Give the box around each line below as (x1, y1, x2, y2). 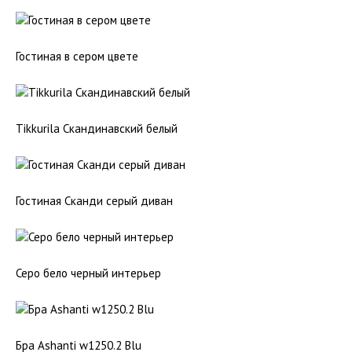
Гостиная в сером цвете (16, 49, 138, 64)
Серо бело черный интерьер (16, 266, 161, 280)
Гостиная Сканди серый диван (16, 193, 173, 208)
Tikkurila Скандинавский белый (16, 121, 178, 136)
